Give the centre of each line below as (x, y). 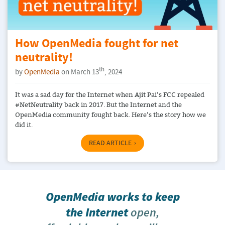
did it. (24, 124)
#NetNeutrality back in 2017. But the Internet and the (98, 104)
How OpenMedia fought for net (97, 44)
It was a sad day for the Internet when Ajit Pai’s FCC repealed (110, 94)
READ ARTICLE (110, 143)
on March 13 (79, 72)
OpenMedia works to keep (113, 197)
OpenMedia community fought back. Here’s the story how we (110, 114)
